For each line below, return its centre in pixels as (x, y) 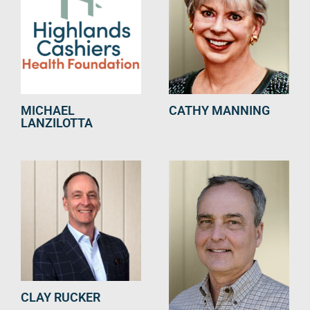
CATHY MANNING (219, 111)
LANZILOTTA (57, 123)
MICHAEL (48, 111)
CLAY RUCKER (61, 298)
